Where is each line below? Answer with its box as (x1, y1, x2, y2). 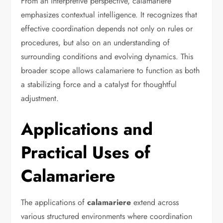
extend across (131, 197, 179, 209)
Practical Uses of (21, 140, 151, 165)
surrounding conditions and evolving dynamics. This (21, 51, 194, 63)
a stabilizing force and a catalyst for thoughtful (21, 79, 177, 91)
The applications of (21, 197, 85, 209)
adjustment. (21, 93, 59, 105)
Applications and (21, 117, 153, 142)
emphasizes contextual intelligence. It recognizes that (21, 9, 198, 21)
